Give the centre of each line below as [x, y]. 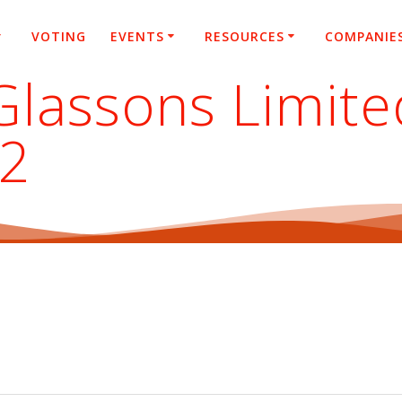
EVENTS [138, 36]
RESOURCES [244, 36]
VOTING [58, 36]
